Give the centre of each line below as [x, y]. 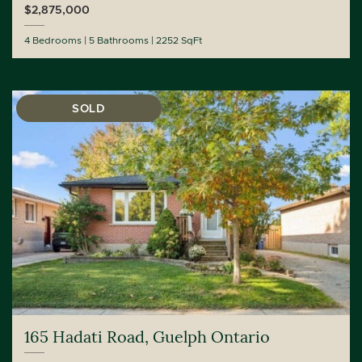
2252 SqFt [179, 40]
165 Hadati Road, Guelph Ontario [147, 336]
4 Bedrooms [53, 40]
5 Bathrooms [119, 40]
